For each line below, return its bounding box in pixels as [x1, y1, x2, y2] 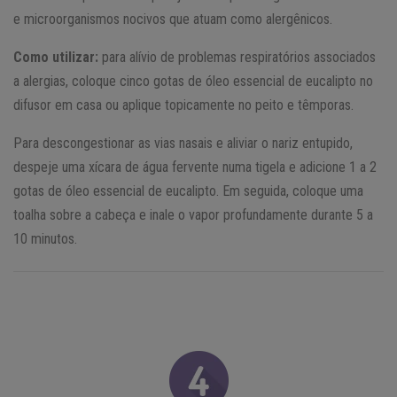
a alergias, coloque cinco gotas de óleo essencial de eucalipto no [13, 73, 373, 90]
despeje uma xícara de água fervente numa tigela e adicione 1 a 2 [13, 159, 377, 176]
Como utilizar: [13, 49, 102, 66]
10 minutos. [13, 230, 77, 248]
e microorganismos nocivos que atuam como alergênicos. [13, 11, 332, 28]
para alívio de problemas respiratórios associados [102, 49, 376, 66]
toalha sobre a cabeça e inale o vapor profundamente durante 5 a [13, 206, 373, 224]
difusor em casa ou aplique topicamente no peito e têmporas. [13, 97, 354, 114]
